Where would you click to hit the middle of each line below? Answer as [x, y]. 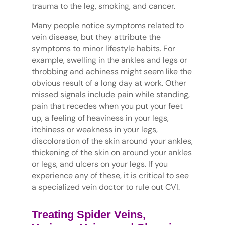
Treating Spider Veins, [88, 215]
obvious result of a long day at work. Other [109, 83]
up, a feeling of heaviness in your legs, [100, 118]
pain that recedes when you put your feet [107, 106]
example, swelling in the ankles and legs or [109, 60]
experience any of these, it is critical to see [110, 176]
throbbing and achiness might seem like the [111, 72]
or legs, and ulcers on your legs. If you [99, 164]
